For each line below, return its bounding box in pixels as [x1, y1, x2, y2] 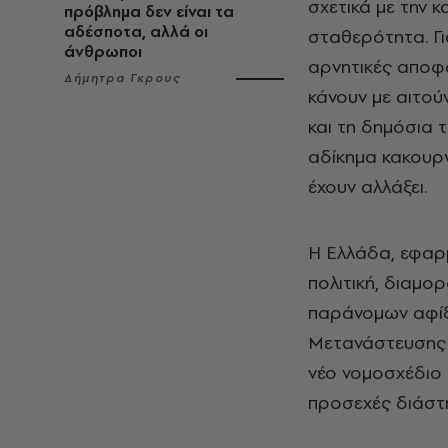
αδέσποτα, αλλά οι [64, 21, 208, 42]
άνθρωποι [64, 41, 142, 62]
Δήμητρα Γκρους [64, 70, 181, 86]
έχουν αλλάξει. [308, 174, 427, 200]
